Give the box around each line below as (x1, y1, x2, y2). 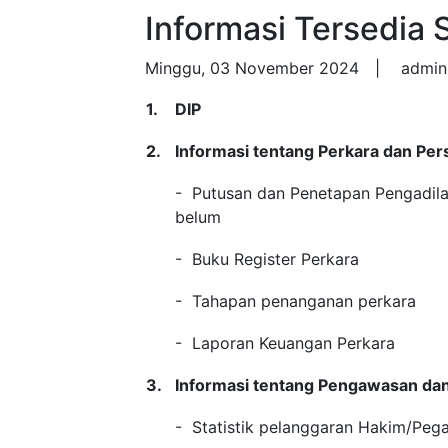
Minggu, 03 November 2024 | (145, 58, 396, 78)
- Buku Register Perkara (175, 249, 359, 269)
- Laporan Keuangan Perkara (175, 333, 395, 353)
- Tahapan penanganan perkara (175, 291, 416, 311)
